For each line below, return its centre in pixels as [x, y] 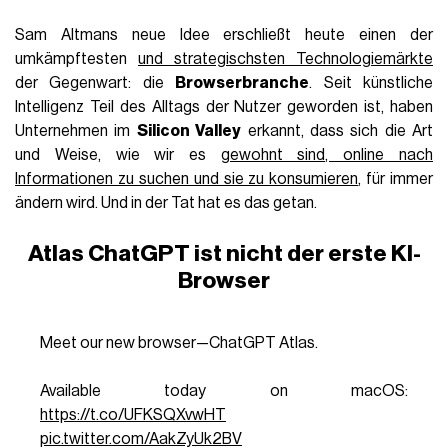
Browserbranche [242, 83]
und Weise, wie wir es [118, 155]
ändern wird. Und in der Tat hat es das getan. [166, 203]
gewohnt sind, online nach [326, 155]
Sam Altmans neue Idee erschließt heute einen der [224, 35]
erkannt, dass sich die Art [337, 131]
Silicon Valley [189, 131]
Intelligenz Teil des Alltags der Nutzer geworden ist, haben [224, 107]
